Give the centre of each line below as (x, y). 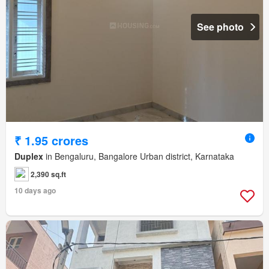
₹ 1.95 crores (51, 140)
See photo (220, 26)
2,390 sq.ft (48, 174)
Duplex (29, 156)
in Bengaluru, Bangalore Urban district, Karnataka (139, 156)
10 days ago (35, 190)
